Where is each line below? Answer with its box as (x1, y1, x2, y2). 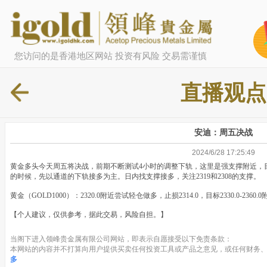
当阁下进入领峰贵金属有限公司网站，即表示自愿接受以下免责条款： (10, 235, 232, 244)
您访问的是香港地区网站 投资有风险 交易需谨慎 (14, 50, 207, 61)
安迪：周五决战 (194, 128, 253, 138)
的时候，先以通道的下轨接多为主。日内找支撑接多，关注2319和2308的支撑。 (10, 172, 260, 181)
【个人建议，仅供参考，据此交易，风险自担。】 (10, 210, 167, 219)
